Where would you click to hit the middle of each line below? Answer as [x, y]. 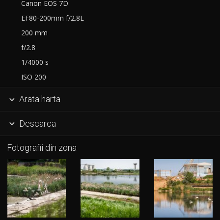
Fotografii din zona [41, 148]
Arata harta [39, 99]
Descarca [36, 123]
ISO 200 [32, 77]
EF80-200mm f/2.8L [51, 18]
